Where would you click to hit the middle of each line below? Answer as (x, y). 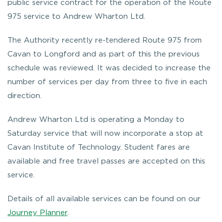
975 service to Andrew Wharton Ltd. (76, 16)
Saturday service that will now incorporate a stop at (105, 133)
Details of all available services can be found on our (104, 199)
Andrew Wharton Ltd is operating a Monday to (96, 119)
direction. (25, 96)
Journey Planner (37, 213)
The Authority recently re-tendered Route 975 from (105, 40)
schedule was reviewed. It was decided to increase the (109, 68)
